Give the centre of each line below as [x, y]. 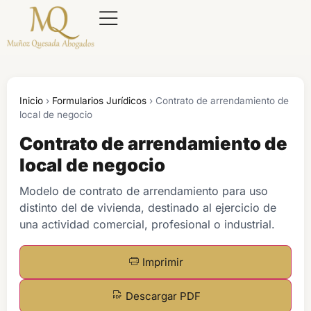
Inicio [31, 100]
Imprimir [162, 262]
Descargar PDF [163, 296]
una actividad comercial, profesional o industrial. [147, 224]
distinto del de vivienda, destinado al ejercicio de [148, 207]
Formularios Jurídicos [99, 100]
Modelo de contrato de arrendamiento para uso [144, 191]
